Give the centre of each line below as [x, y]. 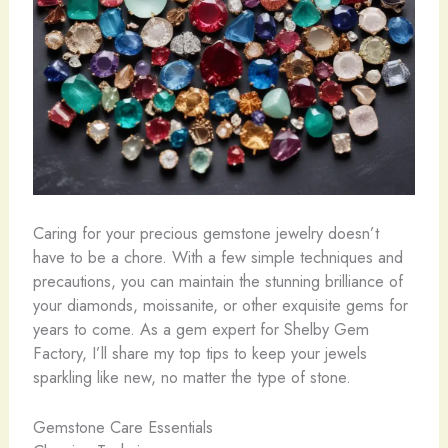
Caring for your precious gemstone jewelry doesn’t [205, 232]
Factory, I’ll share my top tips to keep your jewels [199, 352]
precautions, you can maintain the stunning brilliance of [217, 280]
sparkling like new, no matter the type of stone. [191, 376]
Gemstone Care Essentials [122, 427]
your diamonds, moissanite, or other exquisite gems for [220, 304]
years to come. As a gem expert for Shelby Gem [200, 328]
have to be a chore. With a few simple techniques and [217, 256]
